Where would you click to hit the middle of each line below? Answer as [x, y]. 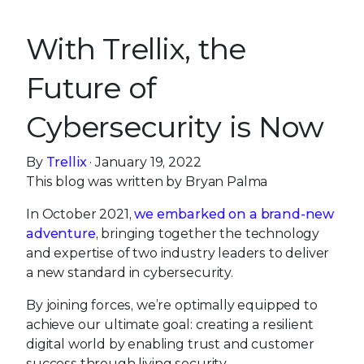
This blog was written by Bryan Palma [147, 182]
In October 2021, [80, 214]
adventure [61, 234]
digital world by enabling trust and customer [170, 344]
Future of [91, 88]
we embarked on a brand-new [234, 214]
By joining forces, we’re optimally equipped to [172, 305]
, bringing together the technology [208, 234]
